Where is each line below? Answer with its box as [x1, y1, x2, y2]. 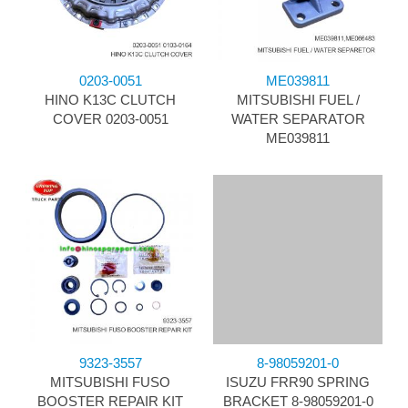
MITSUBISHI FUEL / [236, 92, 360, 108]
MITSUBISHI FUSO [50, 374, 170, 391]
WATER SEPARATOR [230, 111, 365, 127]
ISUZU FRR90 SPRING [226, 374, 370, 391]
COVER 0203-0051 [52, 111, 168, 127]
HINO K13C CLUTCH [45, 92, 176, 108]
